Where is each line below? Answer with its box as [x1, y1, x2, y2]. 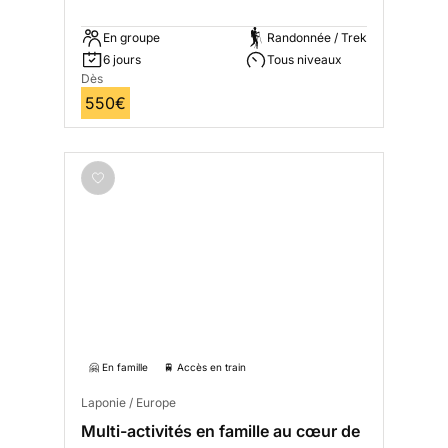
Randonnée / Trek [267, 30, 367, 46]
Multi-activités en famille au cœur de [81, 421, 360, 442]
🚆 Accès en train [164, 361, 246, 374]
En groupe [103, 30, 160, 46]
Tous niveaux [267, 52, 342, 68]
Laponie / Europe [81, 395, 176, 411]
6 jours [103, 52, 141, 68]
